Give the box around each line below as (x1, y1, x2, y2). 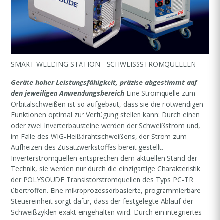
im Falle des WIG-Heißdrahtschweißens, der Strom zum (11, 131, 187, 141)
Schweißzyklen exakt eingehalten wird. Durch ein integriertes (11, 207, 202, 217)
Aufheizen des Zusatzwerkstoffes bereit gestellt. (11, 142, 164, 152)
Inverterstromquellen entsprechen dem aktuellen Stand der (11, 153, 198, 163)
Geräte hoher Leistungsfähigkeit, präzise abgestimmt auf (11, 77, 197, 87)
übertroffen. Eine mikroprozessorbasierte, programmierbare (11, 185, 201, 195)
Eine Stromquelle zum (126, 88, 196, 98)
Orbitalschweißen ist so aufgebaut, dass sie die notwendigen (11, 99, 204, 109)
